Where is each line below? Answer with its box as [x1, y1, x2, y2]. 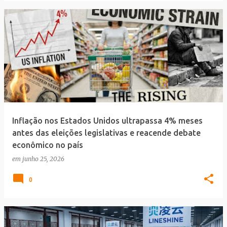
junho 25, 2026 [22, 155, 64, 163]
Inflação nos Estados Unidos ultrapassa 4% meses [12, 116, 203, 125]
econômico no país [12, 140, 83, 149]
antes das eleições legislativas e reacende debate [12, 128, 201, 137]
